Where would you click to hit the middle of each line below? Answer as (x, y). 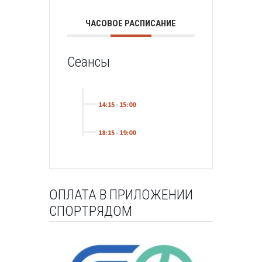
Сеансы (88, 62)
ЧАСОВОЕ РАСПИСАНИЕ (131, 23)
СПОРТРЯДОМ (90, 211)
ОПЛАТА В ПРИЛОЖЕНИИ (121, 194)
